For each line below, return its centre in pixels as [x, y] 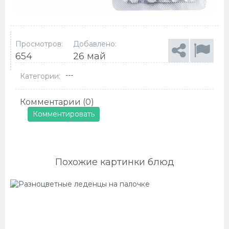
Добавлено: [95, 44]
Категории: [40, 76]
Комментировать [64, 114]
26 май [89, 56]
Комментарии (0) [57, 102]
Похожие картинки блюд [114, 162]
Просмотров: [39, 44]
